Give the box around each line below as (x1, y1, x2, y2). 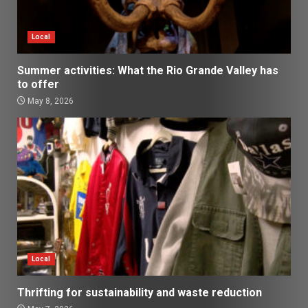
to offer (17, 77, 62, 91)
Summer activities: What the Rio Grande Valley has (17, 63, 278, 77)
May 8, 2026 (25, 96, 74, 106)
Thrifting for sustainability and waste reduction (17, 285, 262, 299)
